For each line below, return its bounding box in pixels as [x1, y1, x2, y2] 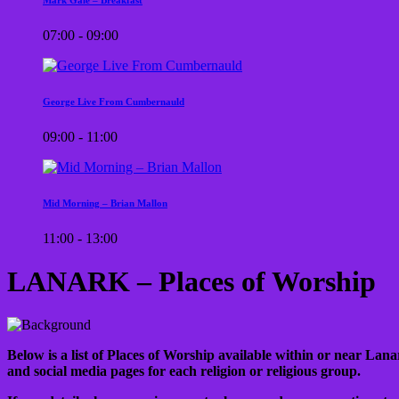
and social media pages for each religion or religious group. [7, 363, 361, 379]
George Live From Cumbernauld [43, 95, 184, 107]
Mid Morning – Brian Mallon [43, 197, 167, 208]
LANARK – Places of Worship [7, 265, 376, 297]
